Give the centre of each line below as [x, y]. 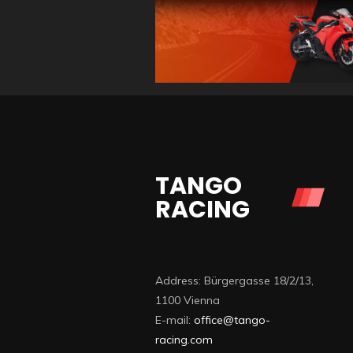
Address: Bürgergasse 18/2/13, [234, 281]
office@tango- [232, 320]
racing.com [184, 340]
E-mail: [175, 320]
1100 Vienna [188, 300]
